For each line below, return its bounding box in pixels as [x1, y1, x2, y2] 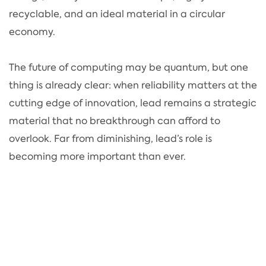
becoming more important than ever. [9, 150, 186, 163]
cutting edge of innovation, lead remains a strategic [9, 96, 256, 109]
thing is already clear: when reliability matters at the [9, 78, 257, 91]
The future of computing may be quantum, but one [9, 61, 248, 74]
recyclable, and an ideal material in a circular [9, 7, 225, 20]
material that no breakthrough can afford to [9, 114, 220, 127]
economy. [9, 25, 55, 38]
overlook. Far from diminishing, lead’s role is [9, 132, 212, 145]
